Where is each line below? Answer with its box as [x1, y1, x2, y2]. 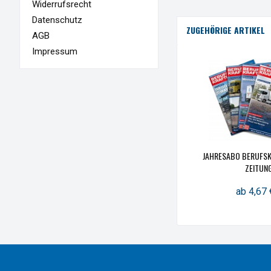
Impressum [32, 45, 77, 57]
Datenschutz [32, 14, 82, 25]
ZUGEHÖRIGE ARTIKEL [186, 24, 267, 37]
